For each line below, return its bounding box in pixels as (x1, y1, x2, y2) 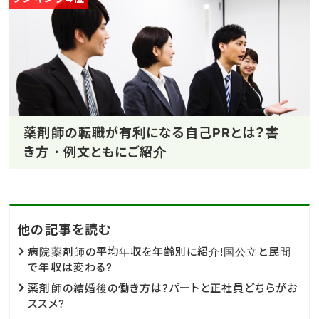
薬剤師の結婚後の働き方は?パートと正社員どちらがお (28, 281, 298, 295)
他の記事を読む (17, 221, 111, 237)
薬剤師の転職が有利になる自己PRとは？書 (23, 125, 280, 140)
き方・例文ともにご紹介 (23, 144, 167, 159)
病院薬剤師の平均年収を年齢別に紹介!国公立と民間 (28, 244, 291, 258)
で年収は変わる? (28, 260, 113, 274)
